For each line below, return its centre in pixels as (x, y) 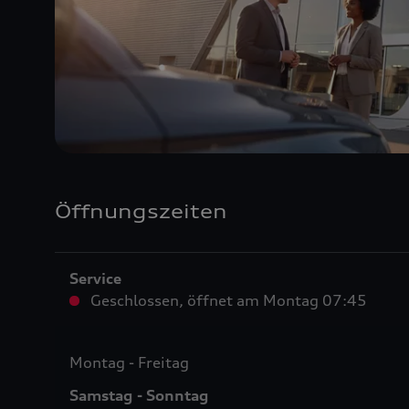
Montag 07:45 (313, 301)
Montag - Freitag (129, 363)
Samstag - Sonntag (139, 396)
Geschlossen (135, 301)
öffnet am (223, 301)
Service (95, 279)
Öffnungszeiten (141, 212)
